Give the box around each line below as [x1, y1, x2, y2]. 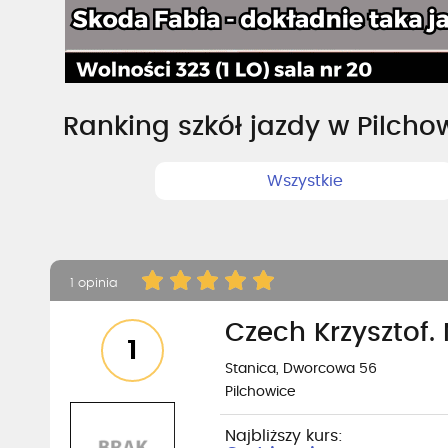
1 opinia [70, 277, 122, 290]
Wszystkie [266, 173, 343, 189]
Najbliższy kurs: [225, 428, 343, 444]
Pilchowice [225, 385, 296, 399]
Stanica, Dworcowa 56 [225, 362, 377, 376]
